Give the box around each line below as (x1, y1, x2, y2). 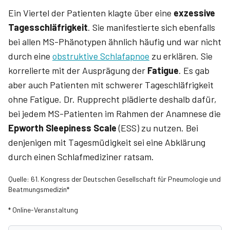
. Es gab (179, 65, 209, 76)
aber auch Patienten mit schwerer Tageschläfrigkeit (8, 79, 214, 90)
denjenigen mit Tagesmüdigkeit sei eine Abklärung (8, 137, 205, 148)
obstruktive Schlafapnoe (52, 50, 149, 62)
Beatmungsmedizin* (8, 185, 69, 194)
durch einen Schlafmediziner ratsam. (8, 151, 154, 162)
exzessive (171, 7, 215, 18)
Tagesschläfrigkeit (8, 22, 88, 33)
